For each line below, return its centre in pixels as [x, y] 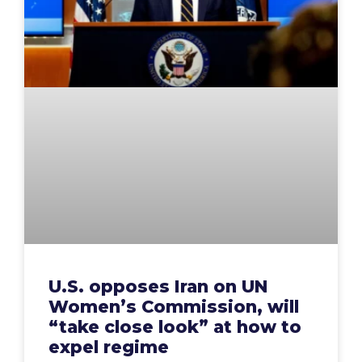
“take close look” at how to [175, 327]
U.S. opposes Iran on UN [158, 287]
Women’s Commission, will [174, 307]
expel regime [109, 347]
